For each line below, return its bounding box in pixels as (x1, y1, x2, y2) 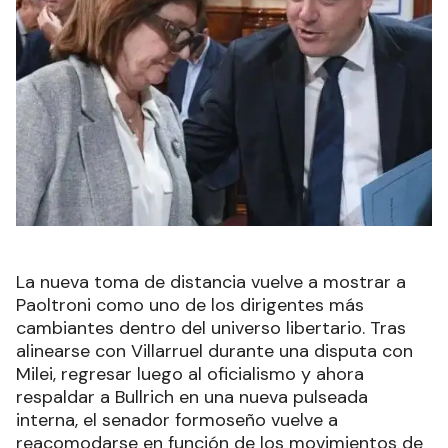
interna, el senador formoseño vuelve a (16, 407, 338, 432)
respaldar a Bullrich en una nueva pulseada (16, 384, 368, 409)
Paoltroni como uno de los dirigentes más (16, 292, 364, 317)
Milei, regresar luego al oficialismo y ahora (16, 361, 364, 386)
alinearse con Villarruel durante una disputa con (16, 338, 413, 363)
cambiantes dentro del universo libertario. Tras (16, 315, 406, 340)
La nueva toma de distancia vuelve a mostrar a (16, 269, 406, 294)
